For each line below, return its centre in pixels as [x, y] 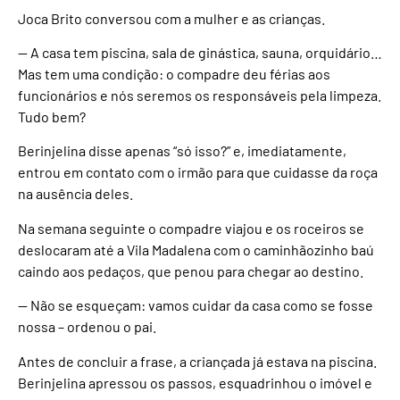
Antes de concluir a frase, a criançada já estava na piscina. [197, 361]
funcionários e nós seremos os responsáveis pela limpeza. [200, 95]
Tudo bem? [52, 116]
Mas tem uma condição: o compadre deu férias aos [174, 73]
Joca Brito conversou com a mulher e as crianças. [171, 18]
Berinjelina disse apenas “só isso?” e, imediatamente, [182, 151]
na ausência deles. [75, 194]
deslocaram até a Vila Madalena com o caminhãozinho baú [196, 249]
